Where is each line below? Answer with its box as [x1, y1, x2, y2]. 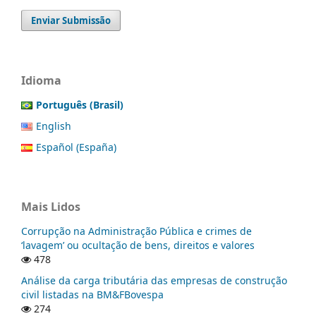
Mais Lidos [21, 199, 80, 215]
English [36, 119, 71, 133]
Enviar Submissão [31, 13, 111, 27]
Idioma [21, 72, 61, 88]
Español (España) [36, 140, 116, 154]
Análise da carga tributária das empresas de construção [21, 274, 287, 288]
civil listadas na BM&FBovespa [21, 288, 164, 302]
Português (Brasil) [36, 97, 123, 111]
